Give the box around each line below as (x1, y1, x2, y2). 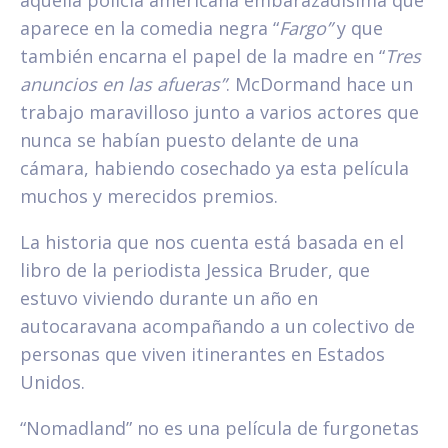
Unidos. (20, 370, 85, 395)
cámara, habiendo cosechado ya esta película (20, 156, 409, 181)
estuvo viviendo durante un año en (20, 286, 318, 311)
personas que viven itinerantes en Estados (20, 342, 385, 367)
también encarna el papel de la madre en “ (20, 44, 385, 69)
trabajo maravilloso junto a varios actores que (20, 100, 419, 125)
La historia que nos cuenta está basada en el (20, 230, 404, 255)
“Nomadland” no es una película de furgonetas (20, 416, 419, 441)
